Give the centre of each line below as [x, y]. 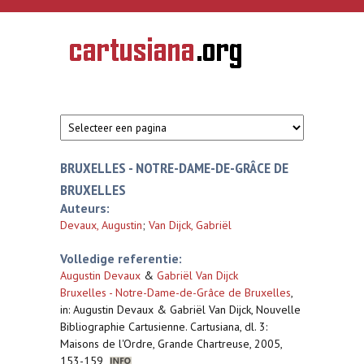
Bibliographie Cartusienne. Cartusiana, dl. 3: [164, 327]
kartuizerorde [97, 76]
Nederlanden [97, 98]
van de [84, 64]
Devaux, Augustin [101, 225]
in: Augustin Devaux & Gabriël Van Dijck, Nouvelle [180, 310]
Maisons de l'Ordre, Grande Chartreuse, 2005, [171, 344]
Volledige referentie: [121, 258]
